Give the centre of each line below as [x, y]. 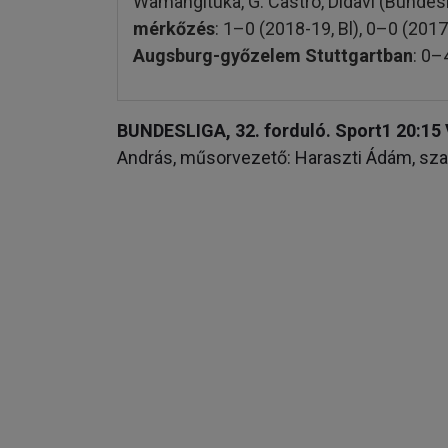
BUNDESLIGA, [174, 130]
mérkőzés [174, 28]
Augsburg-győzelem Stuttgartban [273, 55]
